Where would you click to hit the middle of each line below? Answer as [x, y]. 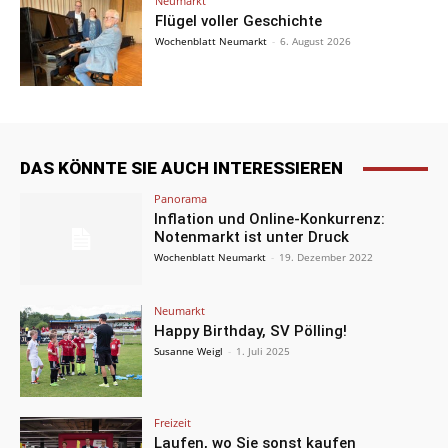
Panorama [181, 199]
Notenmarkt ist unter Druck [252, 237]
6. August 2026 [316, 40]
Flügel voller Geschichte [239, 20]
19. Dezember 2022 [326, 257]
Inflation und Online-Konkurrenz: [270, 219]
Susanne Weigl [189, 351]
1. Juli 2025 [263, 351]
